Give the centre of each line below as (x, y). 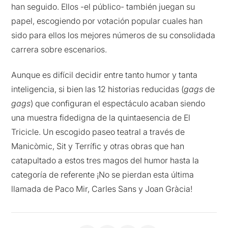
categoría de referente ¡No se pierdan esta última (103, 175)
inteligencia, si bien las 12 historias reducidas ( (98, 89)
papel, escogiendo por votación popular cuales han (107, 21)
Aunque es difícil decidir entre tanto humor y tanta (105, 75)
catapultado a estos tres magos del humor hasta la (105, 161)
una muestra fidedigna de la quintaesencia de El (101, 118)
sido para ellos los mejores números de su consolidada (113, 35)
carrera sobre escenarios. (59, 49)
